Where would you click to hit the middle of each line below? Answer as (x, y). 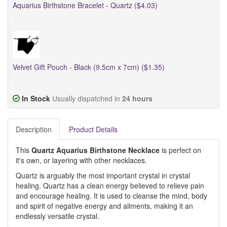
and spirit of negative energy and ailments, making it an (104, 206)
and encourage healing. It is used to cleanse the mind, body (111, 196)
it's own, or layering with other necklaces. (81, 160)
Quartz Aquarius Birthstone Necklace (97, 150)
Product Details (93, 129)
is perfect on (181, 150)
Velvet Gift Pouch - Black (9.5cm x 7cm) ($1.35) (89, 67)
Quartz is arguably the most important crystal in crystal (103, 175)
